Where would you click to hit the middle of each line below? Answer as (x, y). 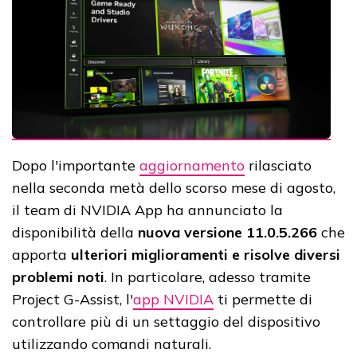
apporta (41, 255)
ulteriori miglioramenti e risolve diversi (206, 255)
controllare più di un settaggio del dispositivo (166, 322)
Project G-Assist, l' (73, 300)
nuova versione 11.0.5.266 (228, 233)
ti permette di (263, 300)
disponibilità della (75, 233)
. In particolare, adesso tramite (208, 277)
